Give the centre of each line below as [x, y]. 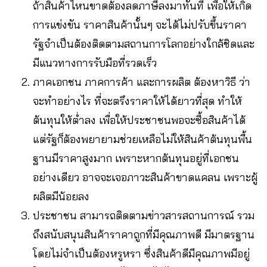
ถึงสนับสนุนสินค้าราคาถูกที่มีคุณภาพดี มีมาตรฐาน [144, 234]
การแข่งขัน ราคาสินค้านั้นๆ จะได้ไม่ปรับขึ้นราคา [140, 24]
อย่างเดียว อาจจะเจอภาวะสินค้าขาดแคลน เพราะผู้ [145, 177]
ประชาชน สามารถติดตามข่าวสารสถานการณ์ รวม [144, 215]
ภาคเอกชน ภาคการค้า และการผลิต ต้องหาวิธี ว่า [142, 82]
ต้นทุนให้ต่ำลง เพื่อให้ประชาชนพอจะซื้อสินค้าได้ [139, 120]
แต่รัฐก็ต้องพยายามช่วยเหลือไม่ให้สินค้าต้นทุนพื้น [142, 139]
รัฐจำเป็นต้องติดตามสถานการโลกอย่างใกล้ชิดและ [144, 44]
